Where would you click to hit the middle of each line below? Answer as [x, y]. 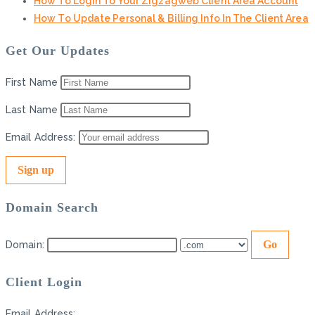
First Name [32, 83]
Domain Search [52, 208]
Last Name [32, 110]
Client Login [44, 282]
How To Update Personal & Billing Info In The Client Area [171, 19]
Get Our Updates [58, 51]
